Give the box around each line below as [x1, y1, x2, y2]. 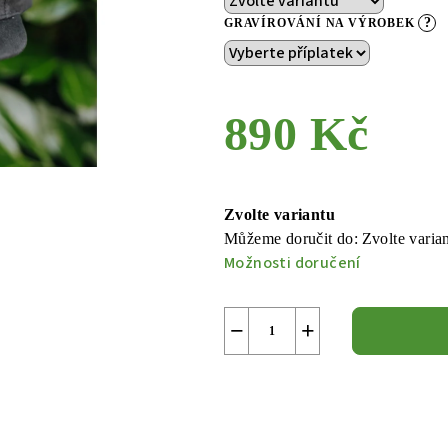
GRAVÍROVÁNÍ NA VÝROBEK [224, 16, 419, 31]
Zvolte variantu [224, 206, 335, 224]
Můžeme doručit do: [224, 230, 359, 248]
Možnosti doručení [224, 252, 361, 275]
